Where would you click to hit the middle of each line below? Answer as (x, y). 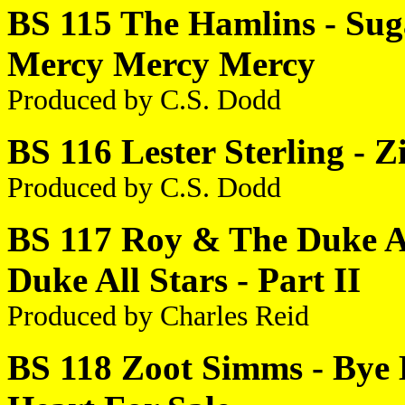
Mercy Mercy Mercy (161, 64)
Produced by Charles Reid (158, 316)
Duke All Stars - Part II (184, 280)
